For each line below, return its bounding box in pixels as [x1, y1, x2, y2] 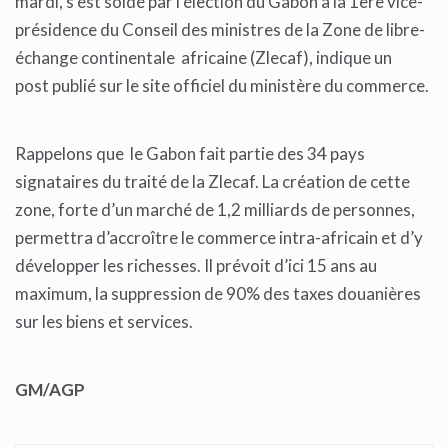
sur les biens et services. [15, 310, 193, 332]
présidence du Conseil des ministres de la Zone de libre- [15, 18, 425, 40]
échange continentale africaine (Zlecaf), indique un [15, 46, 392, 68]
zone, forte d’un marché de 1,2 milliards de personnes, [15, 198, 415, 220]
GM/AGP [15, 378, 85, 400]
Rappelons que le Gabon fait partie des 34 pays [15, 142, 365, 164]
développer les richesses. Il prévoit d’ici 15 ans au [15, 254, 377, 276]
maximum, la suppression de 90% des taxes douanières [15, 282, 421, 304]
